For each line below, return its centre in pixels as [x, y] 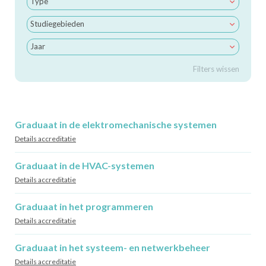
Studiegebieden [57, 24]
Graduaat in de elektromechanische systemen [116, 124]
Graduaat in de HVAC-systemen [85, 165]
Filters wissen [216, 69]
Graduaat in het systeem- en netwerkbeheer [113, 247]
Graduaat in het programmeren [84, 206]
